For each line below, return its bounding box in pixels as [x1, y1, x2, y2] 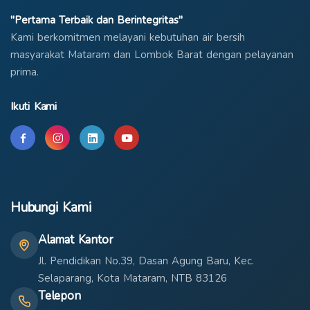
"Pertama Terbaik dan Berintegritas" [10, 13, 183, 27]
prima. [10, 65, 39, 79]
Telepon [38, 288, 81, 304]
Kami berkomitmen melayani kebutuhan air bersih [10, 30, 245, 44]
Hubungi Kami [10, 199, 91, 217]
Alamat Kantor [38, 232, 113, 248]
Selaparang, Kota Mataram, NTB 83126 [38, 271, 227, 285]
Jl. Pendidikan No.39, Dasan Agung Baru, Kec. [38, 254, 254, 268]
